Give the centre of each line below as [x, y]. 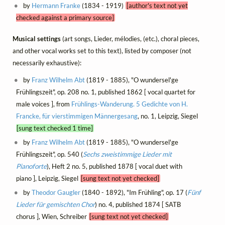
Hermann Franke [56, 5]
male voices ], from [43, 104]
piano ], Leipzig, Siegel [48, 179]
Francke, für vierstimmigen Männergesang [77, 116]
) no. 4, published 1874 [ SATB [138, 205]
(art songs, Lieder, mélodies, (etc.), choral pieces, [131, 39]
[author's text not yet [157, 5]
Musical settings [37, 39]
